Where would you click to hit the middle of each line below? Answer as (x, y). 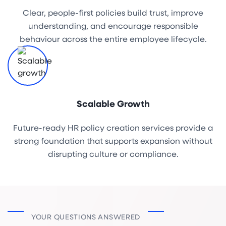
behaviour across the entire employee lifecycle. (113, 39)
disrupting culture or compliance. (113, 153)
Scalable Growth (113, 104)
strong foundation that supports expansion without (113, 140)
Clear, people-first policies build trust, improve (113, 13)
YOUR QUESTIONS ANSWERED (86, 216)
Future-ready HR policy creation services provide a (113, 127)
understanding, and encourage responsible (113, 26)
